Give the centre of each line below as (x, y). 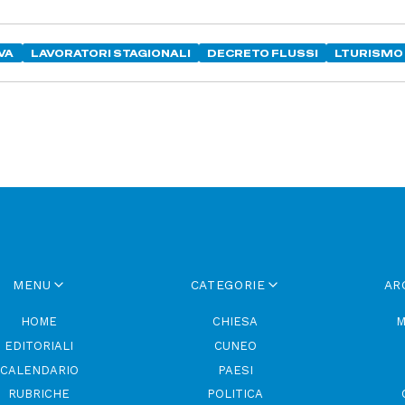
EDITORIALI (39, 345)
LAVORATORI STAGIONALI (110, 53)
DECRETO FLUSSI (263, 53)
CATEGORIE (228, 284)
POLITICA (235, 394)
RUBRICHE (39, 394)
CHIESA (235, 322)
